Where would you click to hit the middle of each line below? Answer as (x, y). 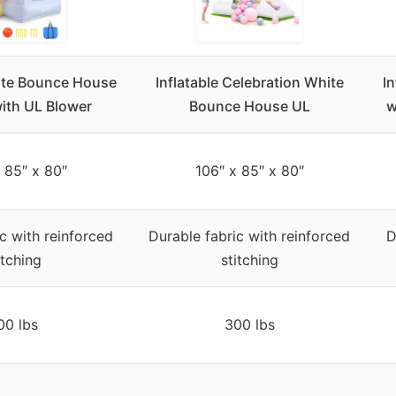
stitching (249, 259)
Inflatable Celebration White (249, 82)
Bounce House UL (249, 106)
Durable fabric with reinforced (249, 236)
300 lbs (249, 324)
